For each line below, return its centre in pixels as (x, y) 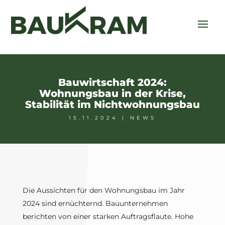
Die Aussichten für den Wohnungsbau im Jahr (103, 191)
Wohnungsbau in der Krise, (112, 94)
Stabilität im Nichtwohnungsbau (112, 105)
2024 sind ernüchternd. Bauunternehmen (95, 204)
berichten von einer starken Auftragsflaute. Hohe (108, 217)
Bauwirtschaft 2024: (112, 83)
